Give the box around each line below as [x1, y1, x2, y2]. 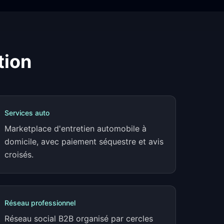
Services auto [4, 108, 49, 117]
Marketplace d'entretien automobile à [4, 123, 146, 133]
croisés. [4, 149, 33, 159]
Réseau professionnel [4, 198, 75, 207]
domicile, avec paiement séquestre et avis [4, 136, 163, 146]
